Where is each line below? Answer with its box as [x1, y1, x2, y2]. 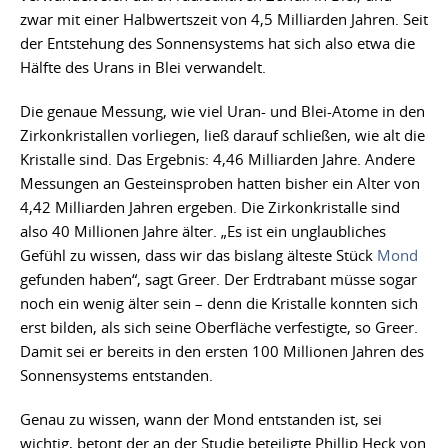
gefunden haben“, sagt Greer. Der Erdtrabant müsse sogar [20, 269, 417, 290]
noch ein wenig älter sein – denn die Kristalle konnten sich [20, 293, 418, 314]
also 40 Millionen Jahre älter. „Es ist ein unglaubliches [20, 221, 386, 242]
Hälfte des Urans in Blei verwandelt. [20, 57, 266, 78]
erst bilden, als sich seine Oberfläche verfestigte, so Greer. [20, 317, 418, 338]
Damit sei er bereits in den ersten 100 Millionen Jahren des [20, 341, 424, 362]
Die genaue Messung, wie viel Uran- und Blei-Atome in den [20, 101, 425, 122]
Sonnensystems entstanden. [20, 365, 213, 386]
